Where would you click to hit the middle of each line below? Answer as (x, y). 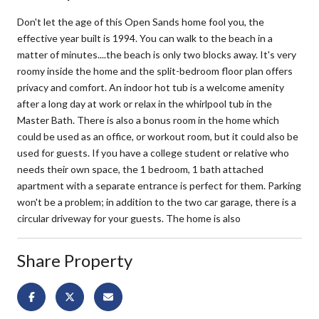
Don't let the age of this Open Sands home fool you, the (141, 21)
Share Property (75, 260)
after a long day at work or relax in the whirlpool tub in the (145, 103)
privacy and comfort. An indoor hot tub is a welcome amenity (151, 87)
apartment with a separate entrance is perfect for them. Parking (159, 185)
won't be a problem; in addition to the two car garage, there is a (157, 202)
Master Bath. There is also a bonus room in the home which (148, 120)
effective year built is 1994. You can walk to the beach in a (145, 38)
